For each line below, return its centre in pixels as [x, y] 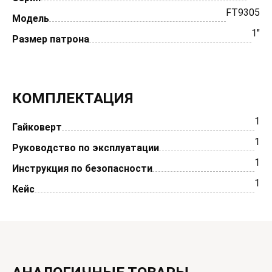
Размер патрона [51, 39]
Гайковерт [37, 127]
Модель [31, 19]
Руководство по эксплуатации [86, 148]
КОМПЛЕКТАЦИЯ [73, 98]
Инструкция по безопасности [82, 168]
